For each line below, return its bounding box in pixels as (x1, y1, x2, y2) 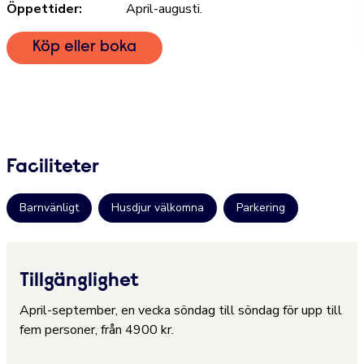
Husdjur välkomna (111, 200, 204, 216)
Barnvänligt (19, 200, 79, 216)
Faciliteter (6, 158, 99, 178)
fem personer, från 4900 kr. (19, 321, 174, 340)
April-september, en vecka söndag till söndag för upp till (19, 301, 342, 320)
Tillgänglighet (19, 271, 139, 292)
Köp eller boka (32, 39, 136, 55)
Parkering (236, 200, 285, 216)
